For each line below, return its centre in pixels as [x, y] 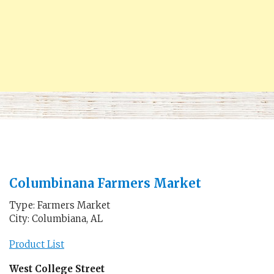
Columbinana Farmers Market [105, 183]
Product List [37, 244]
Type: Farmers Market [60, 205]
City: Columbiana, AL [56, 219]
